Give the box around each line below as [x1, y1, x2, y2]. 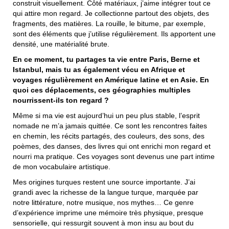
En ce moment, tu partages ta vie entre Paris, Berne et [13, 55, 200, 63]
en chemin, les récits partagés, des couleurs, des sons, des [13, 131, 204, 140]
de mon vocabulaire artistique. [13, 162, 112, 171]
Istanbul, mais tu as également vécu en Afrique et [13, 65, 185, 74]
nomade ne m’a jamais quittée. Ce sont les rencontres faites [13, 121, 207, 130]
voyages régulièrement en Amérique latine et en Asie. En [13, 75, 209, 84]
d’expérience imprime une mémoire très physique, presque [13, 208, 203, 217]
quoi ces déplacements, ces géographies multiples [13, 85, 191, 94]
